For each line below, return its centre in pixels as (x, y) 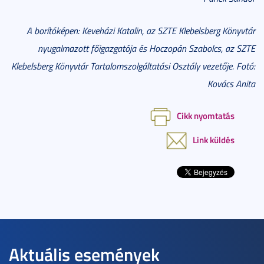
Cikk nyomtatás (206, 115)
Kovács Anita (231, 84)
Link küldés (214, 139)
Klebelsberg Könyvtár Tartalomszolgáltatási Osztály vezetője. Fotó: (133, 66)
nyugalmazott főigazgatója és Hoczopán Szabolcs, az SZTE (146, 48)
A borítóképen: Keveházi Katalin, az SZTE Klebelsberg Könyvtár (141, 31)
